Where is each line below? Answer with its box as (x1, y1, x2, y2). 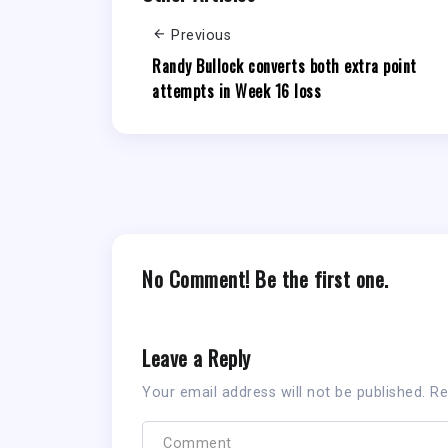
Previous (171, 27, 231, 45)
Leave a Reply (142, 341, 251, 373)
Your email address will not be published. (142, 383, 426, 401)
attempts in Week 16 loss (152, 78, 321, 103)
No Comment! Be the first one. (142, 262, 389, 294)
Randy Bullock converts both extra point (152, 53, 417, 78)
